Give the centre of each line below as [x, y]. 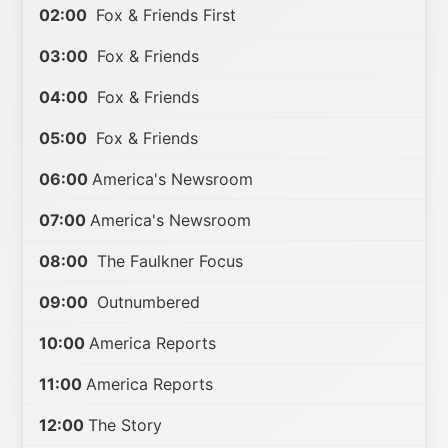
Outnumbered [146, 302]
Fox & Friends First [164, 15]
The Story [125, 425]
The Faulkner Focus [168, 261]
